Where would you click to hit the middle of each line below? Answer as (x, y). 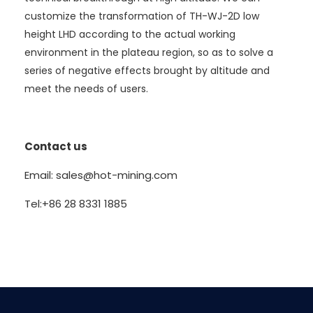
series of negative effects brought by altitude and (147, 71)
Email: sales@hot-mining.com (101, 175)
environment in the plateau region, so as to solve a (149, 53)
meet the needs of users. (86, 89)
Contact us (56, 147)
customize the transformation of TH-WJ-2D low (142, 16)
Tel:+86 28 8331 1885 (76, 204)
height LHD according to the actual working (130, 35)
